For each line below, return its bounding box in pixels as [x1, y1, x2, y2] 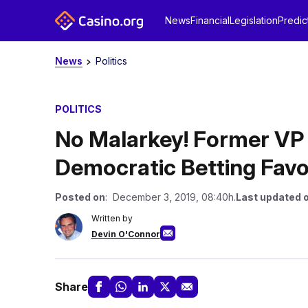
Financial [190, 14, 230, 26]
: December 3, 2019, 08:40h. [104, 191, 236, 203]
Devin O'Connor [91, 229, 160, 239]
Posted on [54, 191, 105, 203]
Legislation [229, 14, 278, 26]
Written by [91, 213, 133, 223]
